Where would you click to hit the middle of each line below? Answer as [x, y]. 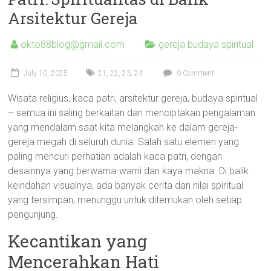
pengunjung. [33, 214]
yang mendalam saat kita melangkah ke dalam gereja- [123, 127]
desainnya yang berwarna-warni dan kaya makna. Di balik [129, 171]
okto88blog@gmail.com [73, 44]
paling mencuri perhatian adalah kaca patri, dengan [115, 156]
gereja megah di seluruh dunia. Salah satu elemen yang [124, 142]
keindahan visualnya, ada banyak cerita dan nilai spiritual [126, 185]
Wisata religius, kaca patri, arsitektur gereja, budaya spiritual [133, 98]
